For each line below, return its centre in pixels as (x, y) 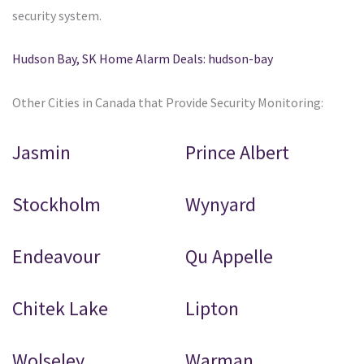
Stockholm (56, 205)
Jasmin (41, 153)
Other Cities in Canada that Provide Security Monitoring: (168, 103)
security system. (57, 16)
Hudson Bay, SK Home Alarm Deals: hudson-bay (143, 59)
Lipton (212, 309)
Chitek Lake (60, 309)
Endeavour (56, 257)
